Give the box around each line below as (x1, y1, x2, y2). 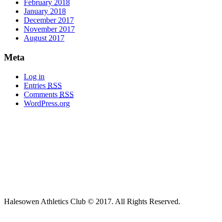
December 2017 (24, 16, 74, 25)
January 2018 (24, 7, 66, 16)
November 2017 (24, 25, 75, 34)
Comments (24, 90, 59, 99)
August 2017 (24, 34, 64, 43)
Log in (24, 72, 45, 81)
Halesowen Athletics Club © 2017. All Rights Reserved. (4, 197, 180, 206)
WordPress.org (24, 99, 70, 108)
